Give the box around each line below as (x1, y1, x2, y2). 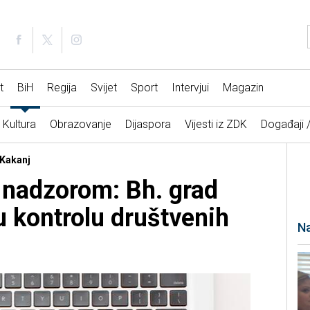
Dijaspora (125, 118, 171, 131)
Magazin (222, 81, 264, 95)
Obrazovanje (49, 118, 111, 131)
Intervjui (171, 81, 209, 95)
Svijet (90, 81, 117, 95)
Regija (46, 81, 77, 95)
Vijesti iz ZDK (184, 118, 247, 131)
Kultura (2, 118, 36, 131)
